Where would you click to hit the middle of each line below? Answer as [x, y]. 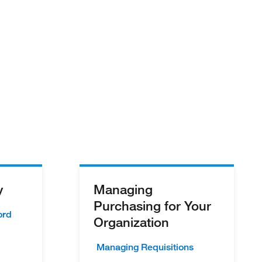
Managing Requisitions [145, 247]
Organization [131, 222]
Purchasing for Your [152, 205]
